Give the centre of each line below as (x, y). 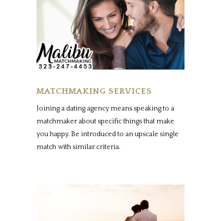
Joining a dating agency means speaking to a (105, 109)
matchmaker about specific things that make (105, 122)
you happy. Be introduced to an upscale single (108, 134)
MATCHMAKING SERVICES (94, 92)
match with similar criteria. (78, 147)
